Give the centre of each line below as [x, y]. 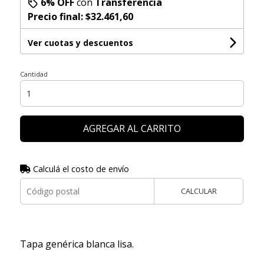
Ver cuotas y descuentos [80, 43]
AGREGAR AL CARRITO [132, 129]
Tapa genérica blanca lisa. [77, 244]
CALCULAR [199, 191]
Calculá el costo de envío [80, 169]
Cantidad [34, 74]
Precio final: [56, 17]
